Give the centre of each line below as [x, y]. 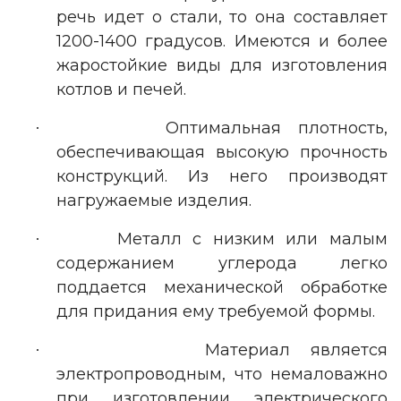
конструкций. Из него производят [222, 176]
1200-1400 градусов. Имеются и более [222, 41]
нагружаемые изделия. [154, 200]
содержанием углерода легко [222, 263]
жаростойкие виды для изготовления [222, 65]
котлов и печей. [121, 89]
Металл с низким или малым [252, 239]
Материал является [296, 350]
